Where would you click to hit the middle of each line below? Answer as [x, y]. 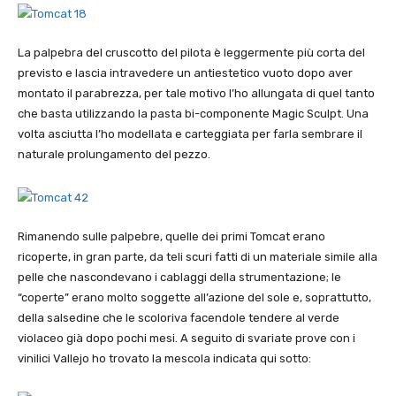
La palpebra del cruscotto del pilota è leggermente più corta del [191, 53]
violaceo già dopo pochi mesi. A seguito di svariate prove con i [187, 339]
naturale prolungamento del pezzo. [114, 155]
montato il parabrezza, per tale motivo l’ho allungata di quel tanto [196, 94]
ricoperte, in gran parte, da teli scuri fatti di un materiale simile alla [198, 257]
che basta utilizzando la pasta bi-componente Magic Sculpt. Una [193, 114]
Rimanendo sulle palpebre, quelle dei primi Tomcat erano [171, 237]
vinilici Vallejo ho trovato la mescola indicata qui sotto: [167, 359]
